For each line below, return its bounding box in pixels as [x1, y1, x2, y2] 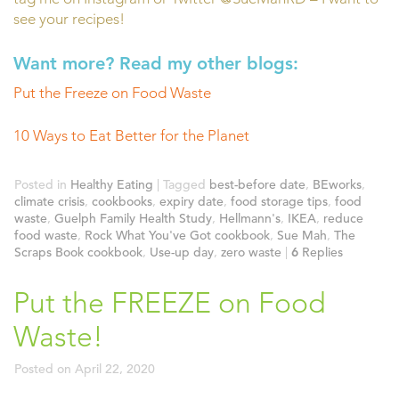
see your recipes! [13, 10, 125, 28]
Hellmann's [219, 209, 281, 226]
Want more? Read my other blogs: [13, 52, 304, 74]
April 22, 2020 [75, 360, 155, 377]
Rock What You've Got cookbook [85, 226, 270, 243]
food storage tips [231, 192, 328, 209]
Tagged [163, 175, 206, 192]
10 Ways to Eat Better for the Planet [13, 126, 249, 145]
